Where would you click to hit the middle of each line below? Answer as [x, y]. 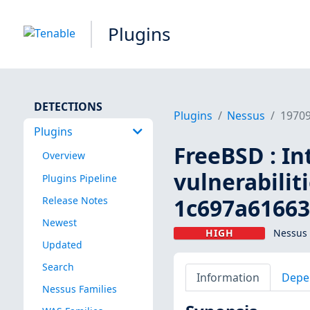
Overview [63, 156]
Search [58, 266]
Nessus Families [79, 289]
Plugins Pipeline [79, 178]
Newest [59, 222]
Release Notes [75, 200]
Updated [62, 244]
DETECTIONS [68, 106]
